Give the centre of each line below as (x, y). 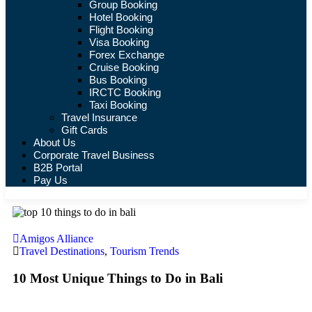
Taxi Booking (118, 105)
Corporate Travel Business (94, 155)
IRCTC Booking (125, 92)
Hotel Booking (121, 17)
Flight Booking (121, 30)
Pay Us (50, 180)
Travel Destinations (62, 251)
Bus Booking (118, 80)
